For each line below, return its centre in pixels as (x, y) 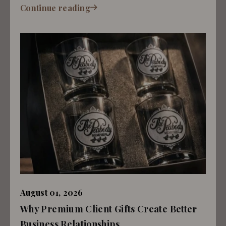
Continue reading (55, 8)
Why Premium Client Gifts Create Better (109, 209)
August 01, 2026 (52, 192)
